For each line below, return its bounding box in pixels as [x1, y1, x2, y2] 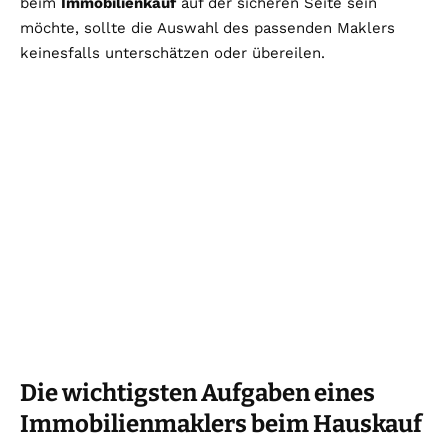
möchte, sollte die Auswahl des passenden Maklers [20, 18, 395, 37]
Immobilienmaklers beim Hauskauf [20, 409, 422, 438]
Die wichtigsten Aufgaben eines [20, 378, 375, 407]
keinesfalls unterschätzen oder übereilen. [20, 43, 325, 62]
